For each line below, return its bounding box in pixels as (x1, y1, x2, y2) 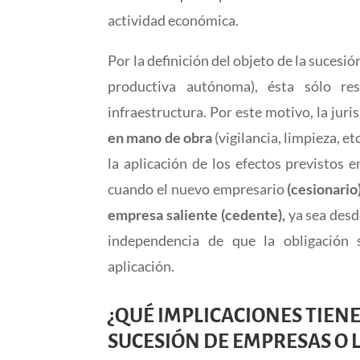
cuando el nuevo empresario (108, 180, 288, 198)
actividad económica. (108, 11, 242, 30)
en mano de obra (108, 129, 215, 147)
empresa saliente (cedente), (108, 206, 288, 224)
